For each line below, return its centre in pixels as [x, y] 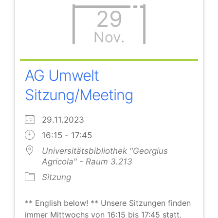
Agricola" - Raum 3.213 [87, 162]
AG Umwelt [62, 75]
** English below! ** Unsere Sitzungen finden [108, 203]
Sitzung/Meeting [79, 95]
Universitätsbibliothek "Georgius [105, 151]
